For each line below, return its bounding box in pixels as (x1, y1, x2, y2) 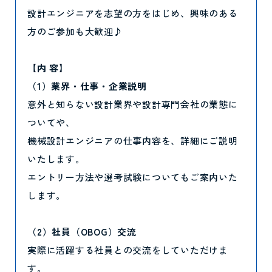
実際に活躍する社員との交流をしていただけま (27, 243, 228, 256)
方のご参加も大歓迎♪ (27, 25, 123, 38)
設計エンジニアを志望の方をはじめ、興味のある (27, 7, 238, 19)
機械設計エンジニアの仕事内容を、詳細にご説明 (27, 134, 238, 147)
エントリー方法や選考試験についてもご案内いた (27, 171, 238, 183)
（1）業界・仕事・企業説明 (27, 80, 147, 92)
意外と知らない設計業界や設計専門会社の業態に (27, 98, 238, 110)
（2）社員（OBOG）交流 (27, 225, 137, 238)
